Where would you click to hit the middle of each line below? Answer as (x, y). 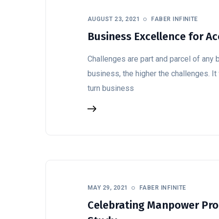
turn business (111, 88)
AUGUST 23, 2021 (114, 19)
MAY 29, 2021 (108, 188)
